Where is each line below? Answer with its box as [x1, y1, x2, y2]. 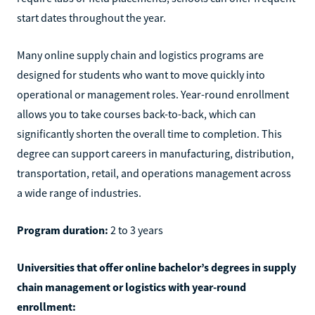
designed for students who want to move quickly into [17, 67, 265, 82]
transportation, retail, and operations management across [17, 165, 291, 180]
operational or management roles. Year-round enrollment [17, 86, 289, 101]
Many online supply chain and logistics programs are [17, 47, 264, 62]
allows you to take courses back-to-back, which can [17, 106, 256, 121]
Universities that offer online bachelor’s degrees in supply [17, 259, 296, 274]
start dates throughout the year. [17, 10, 166, 25]
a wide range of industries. [17, 185, 141, 200]
